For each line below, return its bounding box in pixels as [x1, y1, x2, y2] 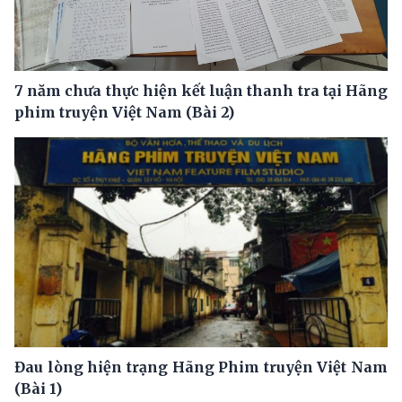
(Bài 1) [14, 379, 62, 398]
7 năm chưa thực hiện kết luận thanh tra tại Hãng [14, 82, 388, 100]
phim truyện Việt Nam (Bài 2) [14, 103, 234, 122]
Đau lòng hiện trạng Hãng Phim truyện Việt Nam [14, 357, 388, 376]
